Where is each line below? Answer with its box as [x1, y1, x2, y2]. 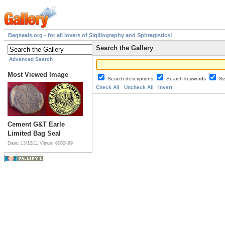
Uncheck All [124, 84, 154, 90]
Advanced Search [9, 56, 53, 62]
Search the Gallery [96, 44, 153, 52]
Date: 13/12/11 [8, 141, 40, 146]
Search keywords [166, 76, 207, 82]
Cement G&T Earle [8, 121, 65, 129]
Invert [158, 84, 172, 90]
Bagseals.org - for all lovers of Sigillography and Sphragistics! [8, 32, 172, 39]
